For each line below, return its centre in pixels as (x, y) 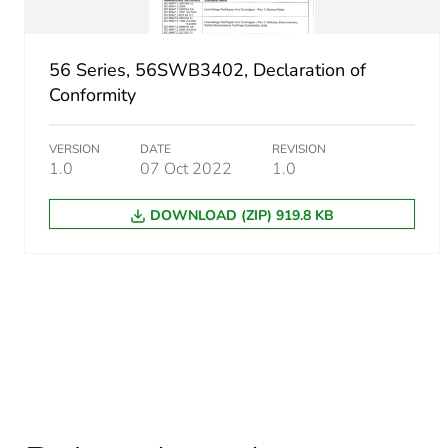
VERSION (74, 149)
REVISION (299, 149)
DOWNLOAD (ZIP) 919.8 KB (241, 216)
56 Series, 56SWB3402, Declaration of (207, 70)
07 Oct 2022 (186, 169)
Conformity (92, 95)
